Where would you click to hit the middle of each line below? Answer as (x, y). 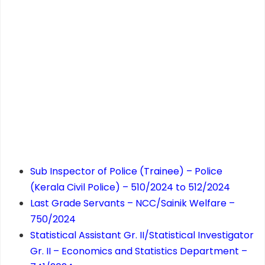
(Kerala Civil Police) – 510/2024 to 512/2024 (130, 188)
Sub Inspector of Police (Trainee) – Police (126, 172)
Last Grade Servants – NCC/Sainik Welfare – (132, 203)
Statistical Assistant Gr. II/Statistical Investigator (142, 235)
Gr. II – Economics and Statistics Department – (139, 251)
